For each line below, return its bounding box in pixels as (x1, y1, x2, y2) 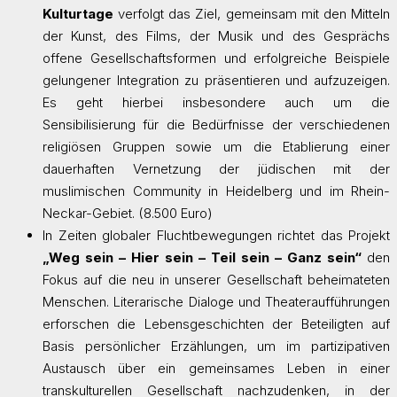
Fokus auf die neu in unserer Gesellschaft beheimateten (43, 270, 390, 288)
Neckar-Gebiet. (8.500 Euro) (43, 204, 213, 222)
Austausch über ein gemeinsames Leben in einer (43, 359, 390, 377)
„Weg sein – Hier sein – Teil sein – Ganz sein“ (43, 248, 362, 266)
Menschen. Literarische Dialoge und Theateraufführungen (43, 292, 390, 310)
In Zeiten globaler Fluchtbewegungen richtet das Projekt (43, 226, 390, 244)
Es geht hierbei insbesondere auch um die (43, 93, 390, 111)
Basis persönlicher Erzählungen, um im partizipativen (43, 337, 390, 354)
